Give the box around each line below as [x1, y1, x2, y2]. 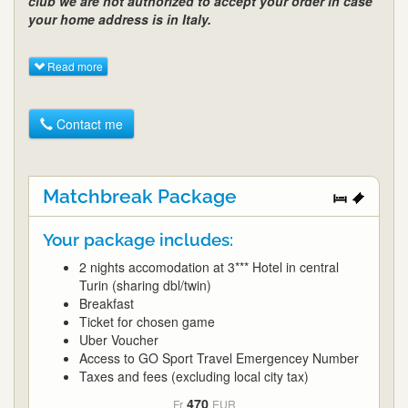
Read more [45, 58, 103, 75]
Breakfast [79, 294, 134, 313]
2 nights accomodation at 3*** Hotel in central [79, 258, 339, 277]
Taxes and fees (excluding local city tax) [79, 367, 309, 386]
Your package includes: [43, 229, 233, 250]
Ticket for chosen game [79, 312, 215, 331]
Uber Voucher [79, 331, 158, 350]
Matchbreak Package [43, 185, 237, 209]
